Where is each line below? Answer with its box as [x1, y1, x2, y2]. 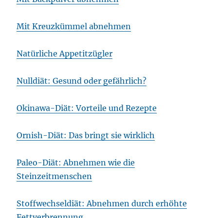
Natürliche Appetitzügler [17, 49, 113, 59]
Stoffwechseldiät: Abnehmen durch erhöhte [17, 199, 187, 209]
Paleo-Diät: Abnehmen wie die [17, 158, 135, 168]
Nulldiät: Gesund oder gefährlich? [17, 76, 147, 86]
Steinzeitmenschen [17, 171, 92, 182]
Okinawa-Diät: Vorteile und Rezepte [17, 103, 157, 113]
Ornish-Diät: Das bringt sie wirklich [17, 130, 155, 141]
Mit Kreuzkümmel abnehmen [17, 21, 131, 32]
